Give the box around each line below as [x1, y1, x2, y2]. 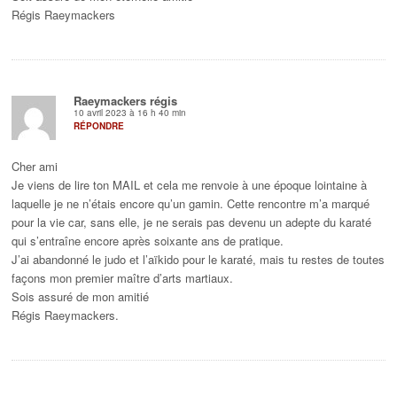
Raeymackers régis [74, 92, 178, 110]
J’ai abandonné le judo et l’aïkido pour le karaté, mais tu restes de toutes [12, 251, 385, 269]
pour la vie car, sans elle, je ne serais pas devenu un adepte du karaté [12, 214, 372, 231]
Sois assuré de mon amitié [12, 288, 150, 306]
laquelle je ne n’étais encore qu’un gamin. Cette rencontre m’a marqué [12, 195, 370, 213]
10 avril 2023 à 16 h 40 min [74, 106, 187, 120]
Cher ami [12, 158, 58, 175]
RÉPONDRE [74, 120, 125, 133]
